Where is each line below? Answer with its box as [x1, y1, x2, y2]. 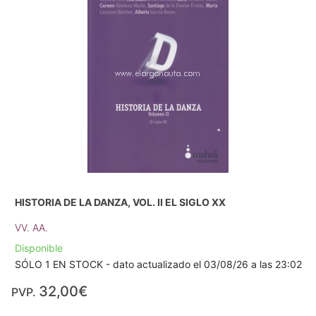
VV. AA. [14, 221, 48, 234]
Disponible [14, 242, 63, 255]
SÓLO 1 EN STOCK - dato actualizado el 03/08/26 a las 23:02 [14, 258, 302, 271]
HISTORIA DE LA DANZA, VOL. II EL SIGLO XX [14, 196, 226, 209]
